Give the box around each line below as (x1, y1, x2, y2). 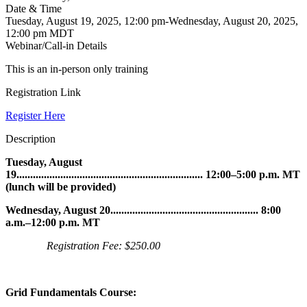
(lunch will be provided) (5, 181, 116, 193)
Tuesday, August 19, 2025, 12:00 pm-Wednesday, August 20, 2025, (5, 15, 298, 27)
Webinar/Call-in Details (5, 40, 107, 52)
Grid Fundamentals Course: (5, 286, 136, 299)
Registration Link (5, 86, 81, 99)
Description (5, 133, 56, 145)
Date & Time (5, 3, 62, 15)
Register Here (5, 110, 65, 122)
